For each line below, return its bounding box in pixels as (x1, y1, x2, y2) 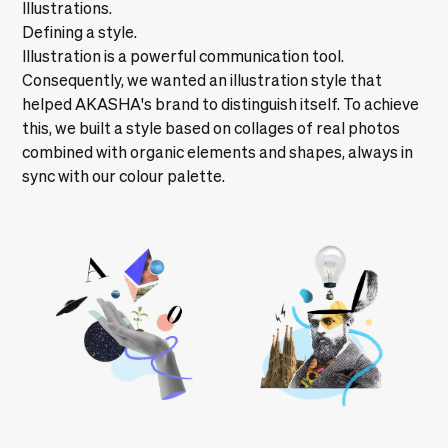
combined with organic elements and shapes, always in (22, 142, 414, 161)
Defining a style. (22, 22, 138, 41)
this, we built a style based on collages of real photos (22, 118, 401, 137)
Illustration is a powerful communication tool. (22, 46, 345, 65)
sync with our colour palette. (22, 166, 226, 185)
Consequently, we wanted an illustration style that (22, 70, 383, 89)
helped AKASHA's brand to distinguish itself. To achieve (22, 94, 420, 113)
